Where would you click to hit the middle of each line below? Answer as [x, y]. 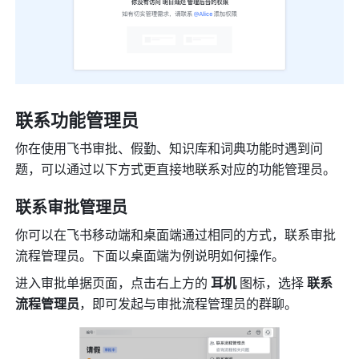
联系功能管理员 [77, 120]
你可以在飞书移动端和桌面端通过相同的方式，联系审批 [176, 235]
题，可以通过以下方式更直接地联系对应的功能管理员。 [176, 169]
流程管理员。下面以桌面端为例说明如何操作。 [150, 256]
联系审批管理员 [72, 207]
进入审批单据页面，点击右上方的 [113, 283]
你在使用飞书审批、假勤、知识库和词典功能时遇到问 [169, 148]
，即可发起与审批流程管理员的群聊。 [189, 304]
